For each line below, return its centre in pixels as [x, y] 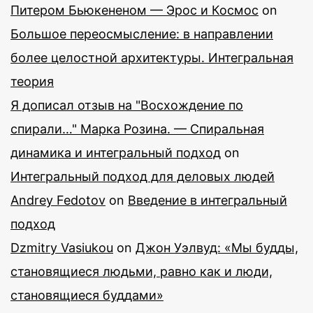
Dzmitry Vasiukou [62, 247]
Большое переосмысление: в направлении [142, 34]
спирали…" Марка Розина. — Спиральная [137, 129]
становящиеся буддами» [87, 295]
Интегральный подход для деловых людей [143, 176]
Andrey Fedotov [58, 200]
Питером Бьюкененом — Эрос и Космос [134, 10]
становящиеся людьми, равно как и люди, [141, 271]
